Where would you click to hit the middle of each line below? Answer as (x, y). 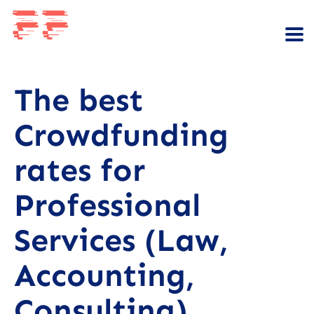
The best (78, 101)
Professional (107, 206)
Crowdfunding (121, 136)
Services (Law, (121, 241)
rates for (80, 171)
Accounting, (104, 276)
